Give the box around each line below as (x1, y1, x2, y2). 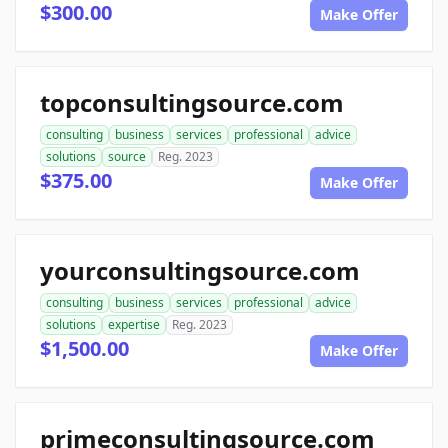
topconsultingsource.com (40, 85, 344, 119)
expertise (108, 315, 160, 333)
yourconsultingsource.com (40, 253, 360, 287)
